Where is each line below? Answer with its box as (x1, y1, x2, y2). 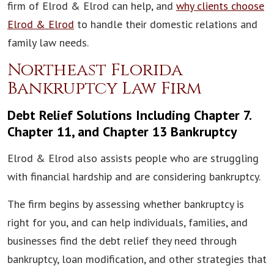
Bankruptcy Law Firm (7, 77, 202, 100)
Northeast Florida (7, 59, 183, 82)
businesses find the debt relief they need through (7, 234, 237, 248)
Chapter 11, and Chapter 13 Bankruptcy (7, 123, 237, 141)
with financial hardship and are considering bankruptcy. (7, 169, 261, 184)
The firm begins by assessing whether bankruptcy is (7, 197, 244, 212)
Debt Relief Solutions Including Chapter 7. (7, 106, 251, 124)
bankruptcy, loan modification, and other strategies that (7, 252, 267, 267)
